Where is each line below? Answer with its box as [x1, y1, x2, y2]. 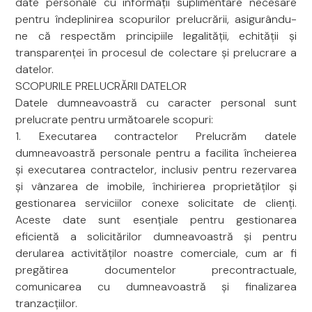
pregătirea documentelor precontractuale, [15, 263, 297, 277]
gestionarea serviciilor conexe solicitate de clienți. [15, 196, 297, 210]
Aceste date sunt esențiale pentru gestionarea [15, 212, 297, 227]
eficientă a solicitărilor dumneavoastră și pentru [15, 229, 297, 244]
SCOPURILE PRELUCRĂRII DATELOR [15, 79, 187, 93]
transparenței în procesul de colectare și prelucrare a [15, 45, 297, 60]
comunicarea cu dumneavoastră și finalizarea [15, 279, 297, 294]
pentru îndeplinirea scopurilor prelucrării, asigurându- [15, 12, 297, 26]
